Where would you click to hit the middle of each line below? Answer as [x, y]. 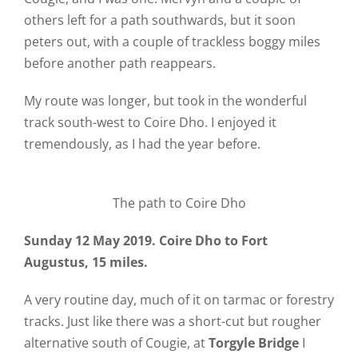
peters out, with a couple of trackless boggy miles [172, 42]
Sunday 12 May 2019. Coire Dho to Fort [145, 241]
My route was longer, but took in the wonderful [165, 101]
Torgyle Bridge [253, 343]
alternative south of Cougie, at [116, 343]
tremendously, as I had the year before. [142, 144]
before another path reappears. [119, 63]
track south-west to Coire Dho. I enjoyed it [150, 122]
